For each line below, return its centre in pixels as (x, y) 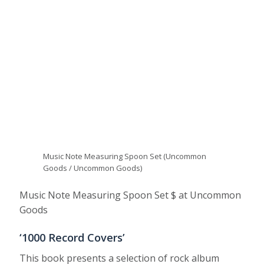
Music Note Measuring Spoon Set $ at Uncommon (131, 195)
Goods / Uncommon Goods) (93, 168)
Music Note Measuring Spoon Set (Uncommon (125, 156)
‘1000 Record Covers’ (72, 238)
